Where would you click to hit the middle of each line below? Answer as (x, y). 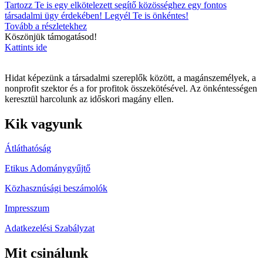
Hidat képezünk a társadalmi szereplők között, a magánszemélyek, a (130, 77)
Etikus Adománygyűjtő (48, 168)
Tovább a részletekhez (46, 26)
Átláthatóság (28, 149)
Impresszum (27, 208)
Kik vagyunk (43, 124)
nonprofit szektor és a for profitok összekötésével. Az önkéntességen (131, 88)
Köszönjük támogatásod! (51, 36)
